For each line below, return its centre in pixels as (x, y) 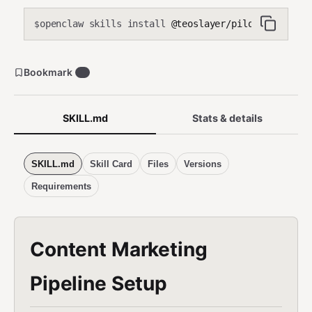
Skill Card (111, 164)
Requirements (61, 186)
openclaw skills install (102, 24)
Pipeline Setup (99, 283)
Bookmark (48, 72)
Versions (203, 164)
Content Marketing (119, 249)
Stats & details (227, 118)
